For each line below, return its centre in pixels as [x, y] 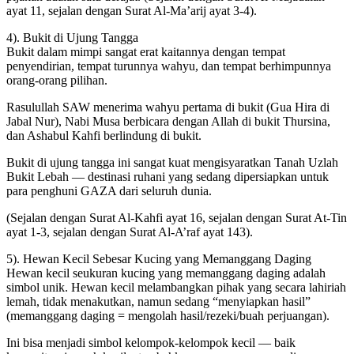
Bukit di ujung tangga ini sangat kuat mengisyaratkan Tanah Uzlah [172, 162]
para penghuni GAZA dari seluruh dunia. [109, 190]
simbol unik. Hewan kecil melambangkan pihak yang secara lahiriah [176, 287]
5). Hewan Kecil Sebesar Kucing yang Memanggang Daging [159, 258]
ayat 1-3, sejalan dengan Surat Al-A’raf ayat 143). [130, 232]
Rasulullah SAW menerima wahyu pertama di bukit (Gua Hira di [168, 107]
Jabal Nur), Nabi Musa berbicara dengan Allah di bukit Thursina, [168, 121]
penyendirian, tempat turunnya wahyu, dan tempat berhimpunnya [169, 66]
